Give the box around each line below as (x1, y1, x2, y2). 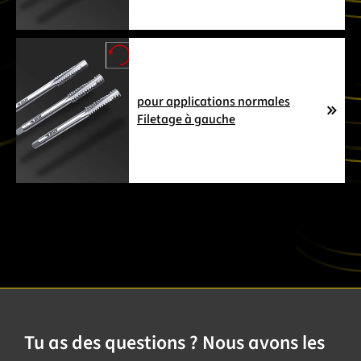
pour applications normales (137, 92, 290, 110)
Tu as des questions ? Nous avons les (24, 328, 325, 357)
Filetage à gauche (137, 110, 235, 128)
